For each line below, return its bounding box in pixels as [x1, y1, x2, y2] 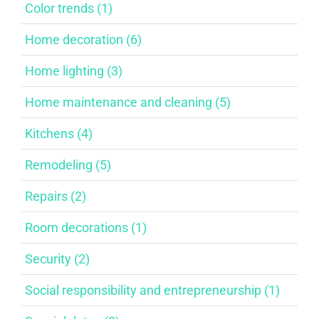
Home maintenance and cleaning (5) [25, 94, 231, 110]
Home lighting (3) [25, 63, 122, 78]
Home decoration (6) [25, 31, 142, 47]
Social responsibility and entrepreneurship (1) [25, 282, 280, 298]
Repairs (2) [25, 188, 86, 204]
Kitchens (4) [25, 125, 93, 141]
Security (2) [25, 251, 90, 266]
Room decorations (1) [25, 219, 147, 235]
